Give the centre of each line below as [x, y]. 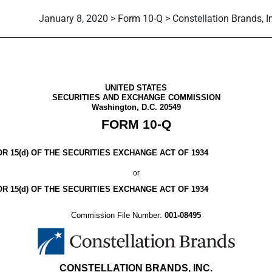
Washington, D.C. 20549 [136, 107]
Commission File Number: [117, 215]
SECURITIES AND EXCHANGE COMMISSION [136, 97]
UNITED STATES [136, 88]
